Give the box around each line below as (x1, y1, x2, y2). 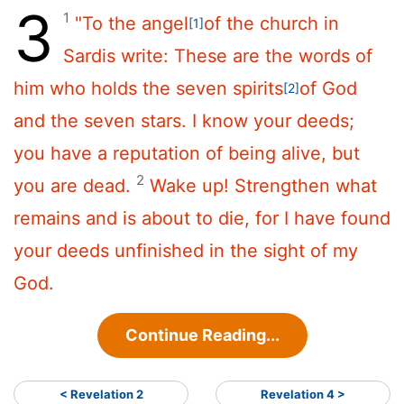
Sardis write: (63, 44, 174, 67)
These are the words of (174, 44, 372, 67)
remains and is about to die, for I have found (14, 207, 390, 229)
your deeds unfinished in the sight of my (14, 239, 358, 262)
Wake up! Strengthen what (150, 174, 377, 197)
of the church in (204, 12, 339, 34)
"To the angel (75, 12, 188, 34)
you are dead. (14, 174, 131, 197)
